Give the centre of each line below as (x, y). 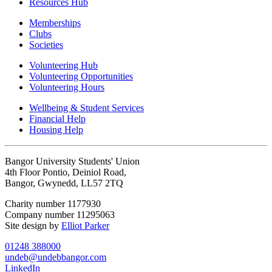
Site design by (33, 225)
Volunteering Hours (67, 87)
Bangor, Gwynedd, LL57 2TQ (64, 183)
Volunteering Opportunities (81, 76)
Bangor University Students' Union (72, 161)
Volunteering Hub (63, 65)
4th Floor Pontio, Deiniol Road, (66, 172)
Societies (46, 44)
